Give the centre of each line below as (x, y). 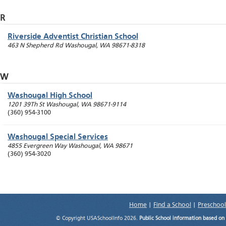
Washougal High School (50, 96)
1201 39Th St (26, 105)
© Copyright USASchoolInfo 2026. (98, 219)
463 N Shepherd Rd (35, 46)
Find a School (172, 205)
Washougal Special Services (58, 137)
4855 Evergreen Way (37, 146)
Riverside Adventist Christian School (73, 37)
